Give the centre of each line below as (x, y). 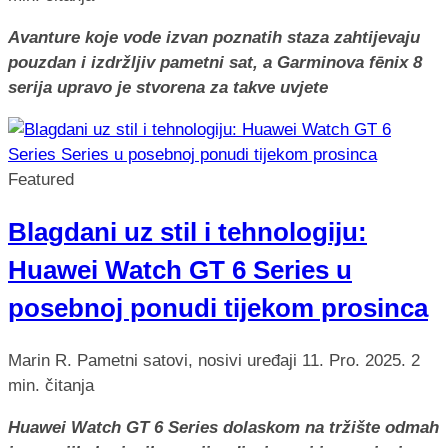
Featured (41, 180)
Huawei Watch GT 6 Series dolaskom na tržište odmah (223, 428)
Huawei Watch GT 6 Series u (180, 270)
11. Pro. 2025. (356, 361)
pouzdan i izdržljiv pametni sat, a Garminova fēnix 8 (215, 63)
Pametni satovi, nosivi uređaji (189, 361)
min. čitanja (51, 386)
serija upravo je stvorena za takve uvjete (168, 88)
